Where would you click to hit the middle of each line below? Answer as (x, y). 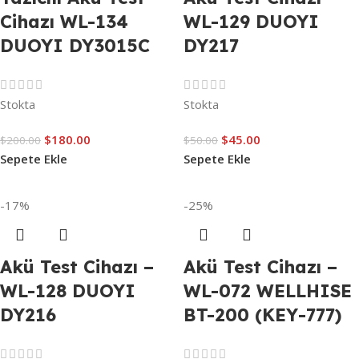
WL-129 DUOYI (251, 22)
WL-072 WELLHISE (268, 291)
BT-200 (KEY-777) (262, 315)
